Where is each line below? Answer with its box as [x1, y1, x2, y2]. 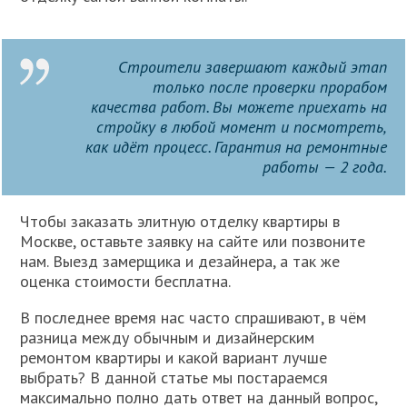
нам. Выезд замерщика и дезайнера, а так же [20, 250, 341, 272]
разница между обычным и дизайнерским [20, 326, 315, 348]
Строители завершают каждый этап [117, 55, 387, 77]
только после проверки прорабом [152, 75, 387, 97]
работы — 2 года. [262, 155, 387, 177]
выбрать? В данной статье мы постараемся [20, 366, 329, 388]
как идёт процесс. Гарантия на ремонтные [84, 135, 387, 157]
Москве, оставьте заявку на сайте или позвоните [20, 230, 366, 252]
